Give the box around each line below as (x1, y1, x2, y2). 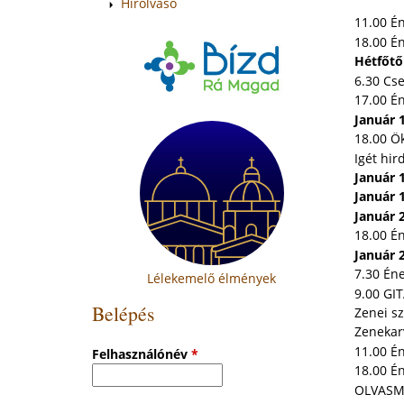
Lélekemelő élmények (147, 270, 277, 288)
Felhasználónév (91, 345, 191, 363)
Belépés (91, 299, 154, 326)
